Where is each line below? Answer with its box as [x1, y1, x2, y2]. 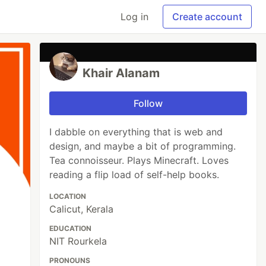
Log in [121, 11, 148, 23]
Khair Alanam [83, 66, 160, 80]
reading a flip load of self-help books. [49, 169, 220, 180]
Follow [134, 97, 163, 109]
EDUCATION [49, 224, 92, 233]
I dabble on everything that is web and [49, 126, 223, 138]
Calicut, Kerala [49, 203, 114, 215]
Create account [172, 11, 242, 23]
